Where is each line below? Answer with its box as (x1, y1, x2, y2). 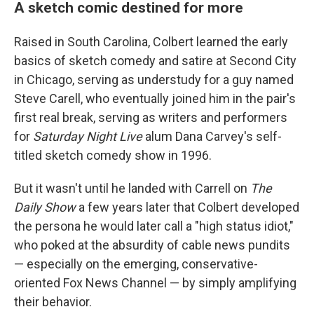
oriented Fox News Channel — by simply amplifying (14, 275, 296, 291)
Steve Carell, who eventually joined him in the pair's (14, 91, 296, 107)
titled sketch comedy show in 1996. (14, 148, 212, 163)
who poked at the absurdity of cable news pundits (14, 238, 290, 253)
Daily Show (14, 200, 78, 215)
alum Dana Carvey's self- (145, 129, 282, 144)
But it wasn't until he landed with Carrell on (14, 181, 250, 196)
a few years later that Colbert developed (78, 200, 299, 215)
